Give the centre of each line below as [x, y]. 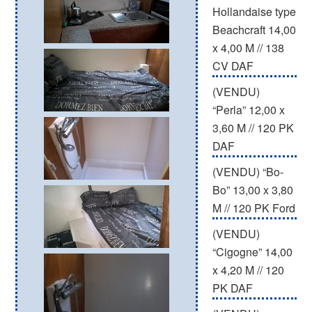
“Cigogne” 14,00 [252, 252]
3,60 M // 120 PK [253, 128]
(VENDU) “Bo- [248, 172]
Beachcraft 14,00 [254, 30]
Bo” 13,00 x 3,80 [252, 190]
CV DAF [233, 66]
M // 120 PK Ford [253, 208]
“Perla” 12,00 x [248, 110]
